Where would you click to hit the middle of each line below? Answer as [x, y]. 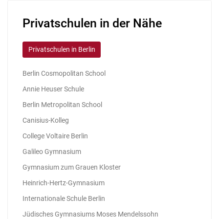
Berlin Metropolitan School [62, 105]
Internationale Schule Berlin [64, 199]
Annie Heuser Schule [53, 89]
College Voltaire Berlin [55, 136]
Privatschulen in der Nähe [92, 23]
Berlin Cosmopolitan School [64, 74]
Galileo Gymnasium [52, 152]
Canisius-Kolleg [46, 120]
